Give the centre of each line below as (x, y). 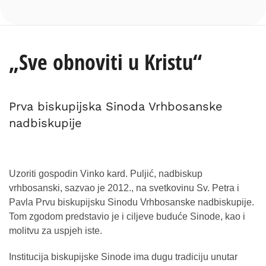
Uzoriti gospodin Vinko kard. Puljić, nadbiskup (106, 174)
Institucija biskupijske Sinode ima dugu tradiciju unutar (123, 257)
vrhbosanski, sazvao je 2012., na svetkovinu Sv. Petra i (124, 188)
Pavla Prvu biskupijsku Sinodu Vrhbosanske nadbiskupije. (132, 202)
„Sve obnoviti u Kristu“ (105, 62)
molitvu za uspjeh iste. (56, 231)
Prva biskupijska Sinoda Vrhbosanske (116, 107)
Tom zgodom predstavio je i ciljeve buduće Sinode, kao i (127, 217)
